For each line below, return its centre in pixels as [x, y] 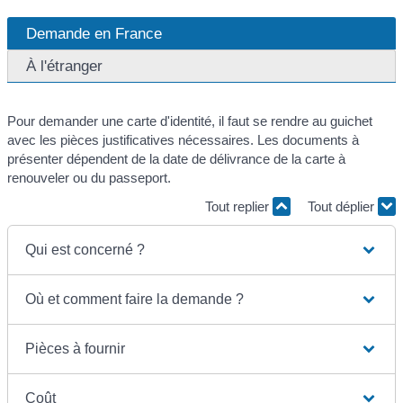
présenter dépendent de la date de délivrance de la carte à [176, 159]
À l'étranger [64, 66]
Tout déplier [343, 206]
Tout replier [239, 206]
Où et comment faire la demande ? [135, 300]
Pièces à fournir [76, 349]
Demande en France [94, 34]
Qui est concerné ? [85, 250]
